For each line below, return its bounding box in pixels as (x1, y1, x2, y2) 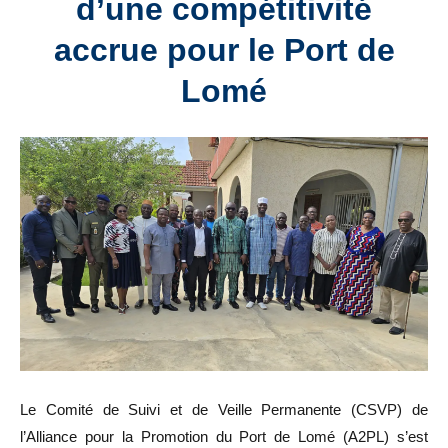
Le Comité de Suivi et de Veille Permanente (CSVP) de (20, 401, 428, 419)
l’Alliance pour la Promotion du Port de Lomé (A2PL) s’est (20, 428, 428, 446)
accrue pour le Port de (53, 32, 395, 68)
